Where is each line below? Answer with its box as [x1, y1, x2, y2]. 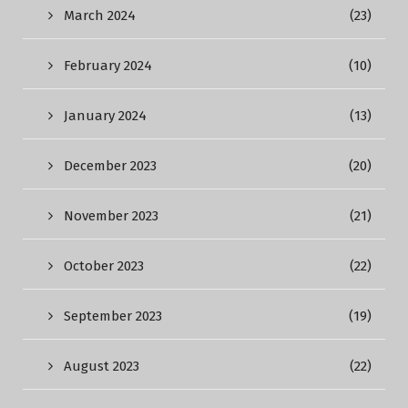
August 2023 [64, 358, 139, 374]
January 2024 [64, 107, 147, 124]
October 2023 [64, 258, 144, 274]
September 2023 [64, 308, 162, 324]
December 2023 [64, 158, 157, 174]
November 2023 [64, 208, 158, 224]
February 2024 [64, 57, 152, 74]
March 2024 [64, 7, 136, 24]
